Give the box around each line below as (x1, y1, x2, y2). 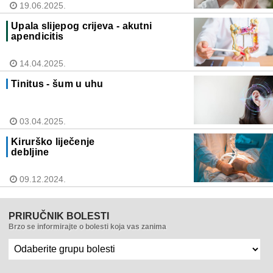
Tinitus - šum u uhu (11, 79, 104, 90)
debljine (11, 147, 49, 158)
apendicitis (11, 31, 64, 42)
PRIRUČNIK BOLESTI (9, 211, 109, 222)
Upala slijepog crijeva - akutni (11, 21, 152, 32)
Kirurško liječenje (11, 136, 95, 147)
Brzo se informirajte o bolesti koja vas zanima (9, 222, 166, 232)
